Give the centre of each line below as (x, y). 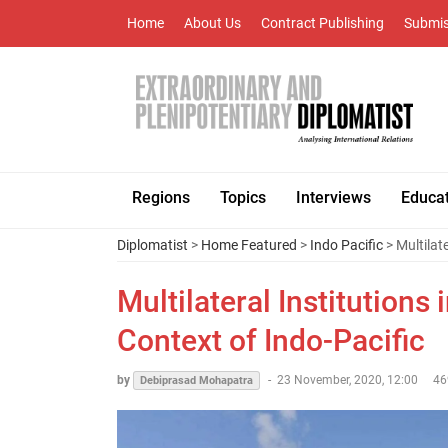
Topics (243, 197)
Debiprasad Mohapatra (196, 380)
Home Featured (249, 245)
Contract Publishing (322, 23)
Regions (161, 197)
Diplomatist (152, 245)
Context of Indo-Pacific (271, 340)
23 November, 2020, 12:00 (347, 380)
